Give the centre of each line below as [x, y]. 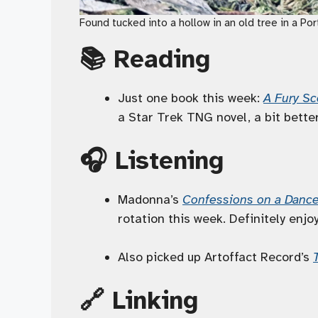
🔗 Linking [139, 301]
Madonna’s [150, 200]
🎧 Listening [152, 161]
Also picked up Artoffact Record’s [215, 257]
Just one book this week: [191, 98]
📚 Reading [145, 60]
